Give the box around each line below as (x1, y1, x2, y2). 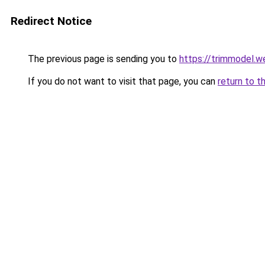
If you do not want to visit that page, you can (25, 76, 218, 87)
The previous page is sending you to (25, 53, 179, 64)
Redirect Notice (11, 14, 92, 28)
